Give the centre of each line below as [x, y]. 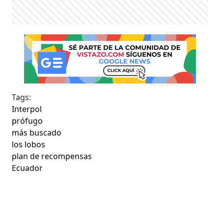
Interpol [27, 109]
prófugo [27, 121]
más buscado [37, 132]
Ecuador [27, 168]
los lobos [29, 144]
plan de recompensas [52, 156]
